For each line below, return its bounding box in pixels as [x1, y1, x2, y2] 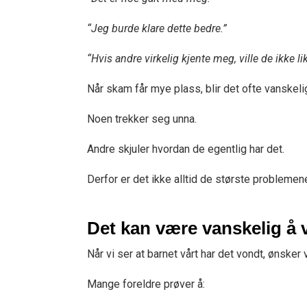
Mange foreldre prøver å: [87, 278, 205, 291]
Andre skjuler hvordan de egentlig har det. [87, 143, 284, 156]
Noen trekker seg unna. [87, 112, 197, 125]
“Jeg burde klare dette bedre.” [87, 22, 227, 35]
